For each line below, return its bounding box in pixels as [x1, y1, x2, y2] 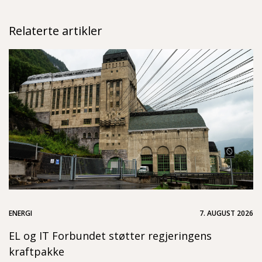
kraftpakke [9, 244, 64, 259]
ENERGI [9, 208, 32, 219]
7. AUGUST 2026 [199, 208, 253, 219]
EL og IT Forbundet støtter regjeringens [9, 229, 212, 243]
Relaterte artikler [9, 22, 102, 39]
